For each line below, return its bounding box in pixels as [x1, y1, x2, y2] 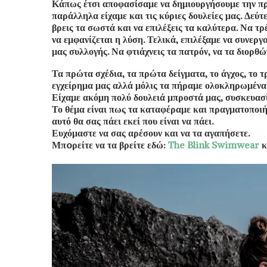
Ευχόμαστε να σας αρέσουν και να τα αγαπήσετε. [52, 127, 250, 139]
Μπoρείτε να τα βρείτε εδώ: [52, 139, 168, 151]
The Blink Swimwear [168, 139, 259, 151]
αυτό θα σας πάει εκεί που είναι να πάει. [52, 115, 213, 128]
